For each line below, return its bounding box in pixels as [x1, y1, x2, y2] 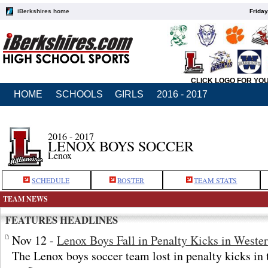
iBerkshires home [17, 8, 69, 14]
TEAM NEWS [3, 194, 48, 204]
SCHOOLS [56, 89, 103, 99]
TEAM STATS [194, 175, 237, 185]
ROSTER [117, 175, 145, 185]
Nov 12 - [12, 232, 57, 248]
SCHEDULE [32, 175, 69, 185]
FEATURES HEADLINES [5, 212, 118, 227]
